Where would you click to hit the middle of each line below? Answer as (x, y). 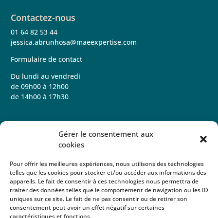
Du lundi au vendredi (46, 76)
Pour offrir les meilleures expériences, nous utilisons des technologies (107, 164)
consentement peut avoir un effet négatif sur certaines (87, 208)
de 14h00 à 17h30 (40, 96)
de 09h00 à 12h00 (40, 86)
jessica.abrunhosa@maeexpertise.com (74, 42)
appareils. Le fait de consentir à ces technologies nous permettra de (104, 181)
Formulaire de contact (47, 59)
